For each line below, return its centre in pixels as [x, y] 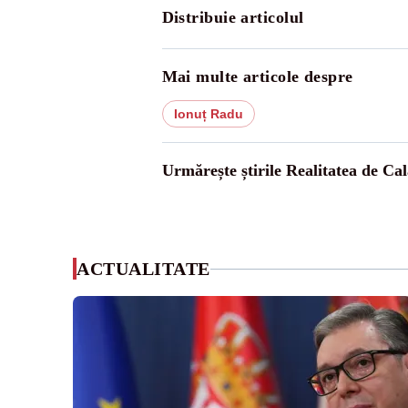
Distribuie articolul [233, 17]
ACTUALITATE [143, 269]
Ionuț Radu [208, 114]
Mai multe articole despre [257, 76]
